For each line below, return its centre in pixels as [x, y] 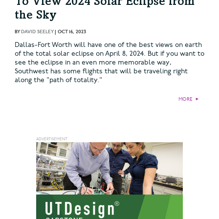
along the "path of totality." [58, 80]
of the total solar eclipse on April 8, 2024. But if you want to [109, 53]
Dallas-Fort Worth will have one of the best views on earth [108, 44]
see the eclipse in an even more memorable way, [93, 62]
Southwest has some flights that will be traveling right [101, 71]
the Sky [36, 16]
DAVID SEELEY [37, 32]
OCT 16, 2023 [72, 32]
